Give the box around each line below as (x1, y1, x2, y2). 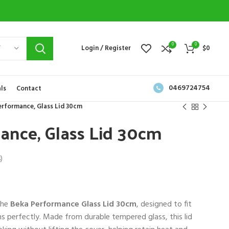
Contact (16, 83, 41, 94)
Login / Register (81, 43, 131, 54)
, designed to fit (136, 197, 192, 211)
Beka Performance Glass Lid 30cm (10, 197, 136, 211)
